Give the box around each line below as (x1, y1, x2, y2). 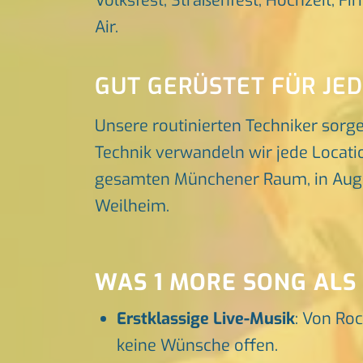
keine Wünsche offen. (117, 335, 279, 357)
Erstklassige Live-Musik (117, 308, 296, 331)
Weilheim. (95, 195, 170, 217)
